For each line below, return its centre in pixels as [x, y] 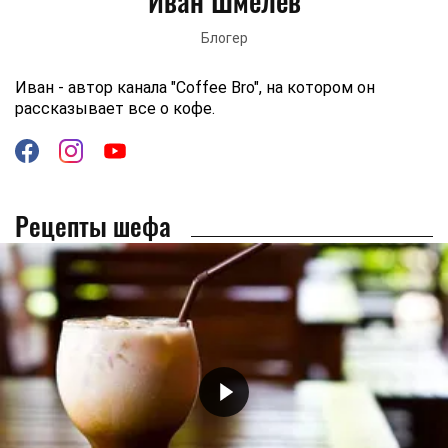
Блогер [224, 38]
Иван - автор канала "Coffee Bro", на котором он [195, 87]
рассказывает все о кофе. [115, 108]
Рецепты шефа [93, 225]
